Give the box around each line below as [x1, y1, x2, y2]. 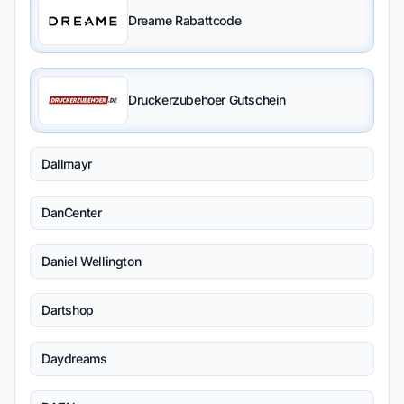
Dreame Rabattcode [128, 13, 242, 28]
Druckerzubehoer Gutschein [128, 92, 286, 107]
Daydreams [41, 351, 107, 366]
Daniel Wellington [41, 253, 142, 269]
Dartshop [41, 302, 94, 317]
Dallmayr [41, 156, 92, 171]
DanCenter [41, 205, 102, 220]
